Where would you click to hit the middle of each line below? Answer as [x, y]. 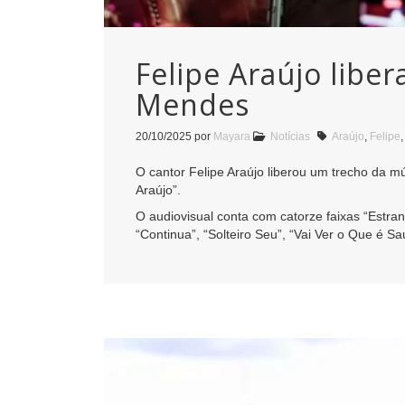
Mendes [193, 104]
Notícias [290, 136]
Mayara [232, 136]
